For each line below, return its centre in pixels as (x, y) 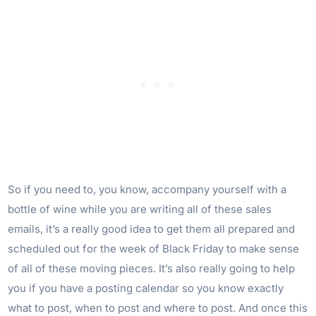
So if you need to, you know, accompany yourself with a (147, 190)
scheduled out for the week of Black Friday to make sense (154, 249)
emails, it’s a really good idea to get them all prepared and (152, 229)
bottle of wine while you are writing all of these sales (140, 209)
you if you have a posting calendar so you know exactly (146, 288)
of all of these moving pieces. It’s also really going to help (152, 269)
